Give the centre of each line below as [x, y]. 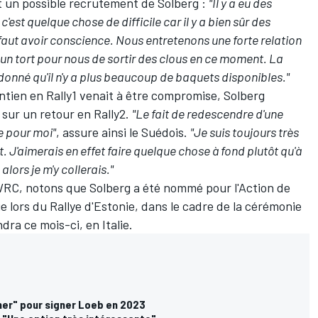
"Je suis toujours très [245, 132]
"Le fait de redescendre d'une [208, 113]
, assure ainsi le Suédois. [123, 132]
